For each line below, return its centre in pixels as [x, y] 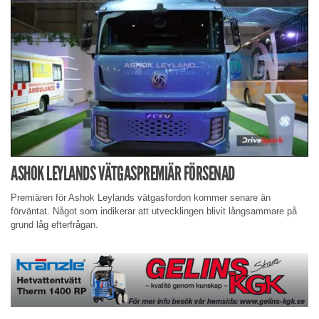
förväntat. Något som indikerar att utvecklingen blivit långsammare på [154, 211]
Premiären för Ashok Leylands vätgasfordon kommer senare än [141, 198]
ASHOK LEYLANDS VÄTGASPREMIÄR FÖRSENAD [123, 173]
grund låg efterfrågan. [54, 225]
